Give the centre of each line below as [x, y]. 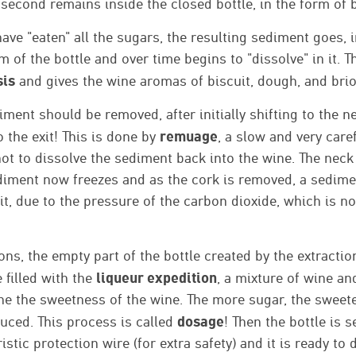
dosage [201, 321]
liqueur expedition [157, 278]
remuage [189, 136]
